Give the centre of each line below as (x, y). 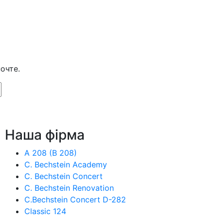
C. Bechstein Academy (66, 164)
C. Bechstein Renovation (69, 188)
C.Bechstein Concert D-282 (75, 199)
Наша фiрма (45, 135)
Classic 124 (45, 211)
